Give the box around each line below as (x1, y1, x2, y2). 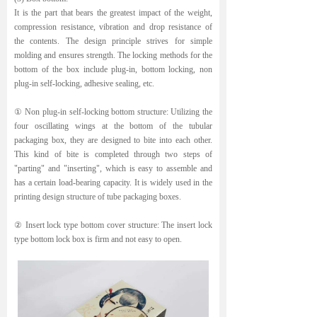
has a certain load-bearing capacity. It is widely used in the (14, 178, 212, 188)
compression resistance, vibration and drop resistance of (14, 22, 212, 32)
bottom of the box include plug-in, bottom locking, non (14, 64, 212, 74)
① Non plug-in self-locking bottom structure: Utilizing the (14, 107, 212, 117)
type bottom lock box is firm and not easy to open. (14, 234, 182, 244)
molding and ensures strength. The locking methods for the (14, 50, 212, 60)
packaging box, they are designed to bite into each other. (14, 135, 212, 145)
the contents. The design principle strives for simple (14, 36, 212, 46)
